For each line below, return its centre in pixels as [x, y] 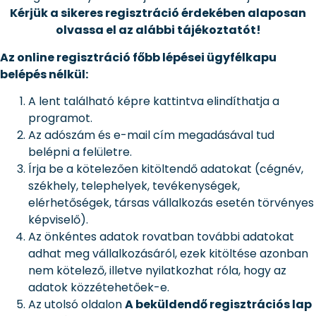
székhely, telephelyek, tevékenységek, [134, 186]
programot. [60, 119]
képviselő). [58, 220]
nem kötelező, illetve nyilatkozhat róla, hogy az [157, 271]
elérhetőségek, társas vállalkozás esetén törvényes [171, 203]
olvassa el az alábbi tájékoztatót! [158, 30]
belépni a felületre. [80, 152]
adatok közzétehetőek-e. [99, 288]
